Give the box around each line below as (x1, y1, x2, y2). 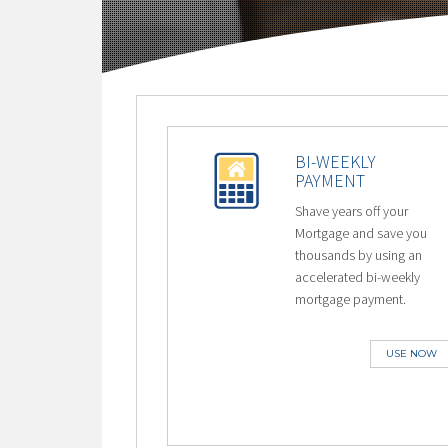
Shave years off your (294, 202, 408, 220)
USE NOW (385, 347, 437, 360)
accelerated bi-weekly (294, 268, 420, 286)
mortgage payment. (294, 290, 406, 308)
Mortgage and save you (294, 224, 427, 242)
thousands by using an (294, 246, 422, 264)
